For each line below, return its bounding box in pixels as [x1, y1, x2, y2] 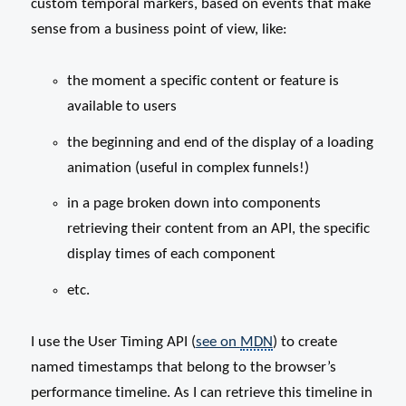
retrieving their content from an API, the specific [66, 221, 370, 237]
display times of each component [66, 246, 275, 263]
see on [195, 333, 240, 350]
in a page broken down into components [66, 196, 321, 212]
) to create [272, 333, 337, 350]
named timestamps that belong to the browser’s [30, 359, 336, 375]
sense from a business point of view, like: [30, 22, 287, 38]
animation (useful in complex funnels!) [66, 159, 309, 176]
